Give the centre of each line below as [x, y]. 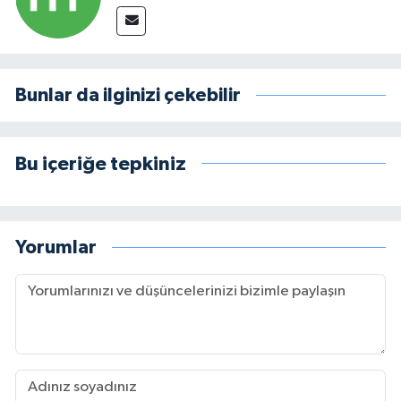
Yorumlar [56, 247]
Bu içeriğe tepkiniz [101, 163]
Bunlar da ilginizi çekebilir [128, 95]
